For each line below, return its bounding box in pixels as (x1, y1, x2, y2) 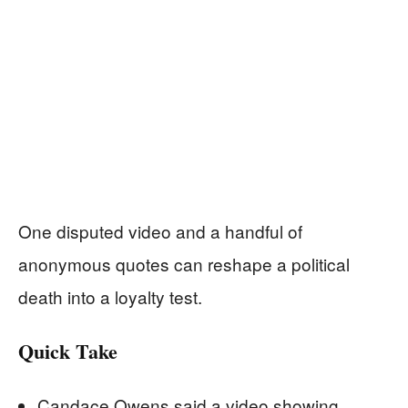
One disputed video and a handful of (18, 218, 302, 243)
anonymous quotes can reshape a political (18, 250, 350, 276)
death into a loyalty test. (18, 283, 202, 309)
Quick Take (18, 335, 117, 366)
